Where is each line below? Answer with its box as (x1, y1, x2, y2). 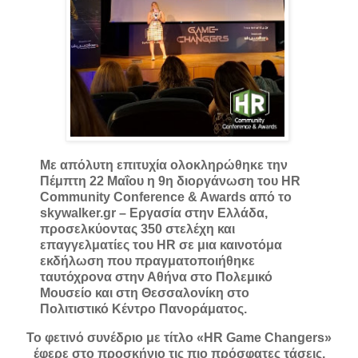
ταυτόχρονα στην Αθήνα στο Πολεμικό (40, 270, 272, 284)
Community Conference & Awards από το (40, 190, 292, 205)
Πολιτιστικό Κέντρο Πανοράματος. (40, 302, 247, 316)
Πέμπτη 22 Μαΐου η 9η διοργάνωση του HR (40, 174, 300, 189)
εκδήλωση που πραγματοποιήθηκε (40, 254, 255, 268)
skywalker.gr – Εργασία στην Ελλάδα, (40, 206, 268, 221)
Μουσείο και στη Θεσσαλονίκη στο (40, 286, 249, 300)
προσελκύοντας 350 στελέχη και (40, 222, 235, 237)
